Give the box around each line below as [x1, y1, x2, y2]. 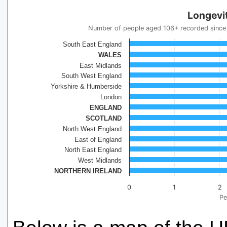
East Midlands [80, 61, 122, 69]
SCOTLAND [86, 114, 122, 122]
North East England [64, 145, 122, 154]
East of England [74, 135, 122, 143]
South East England [63, 40, 122, 48]
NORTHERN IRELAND [54, 167, 122, 175]
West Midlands [78, 156, 122, 164]
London [100, 93, 122, 101]
